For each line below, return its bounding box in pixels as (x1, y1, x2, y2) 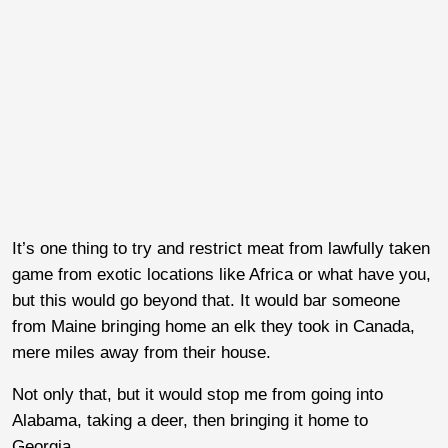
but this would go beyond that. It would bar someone (12, 290, 400, 310)
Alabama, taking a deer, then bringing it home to (12, 410, 368, 430)
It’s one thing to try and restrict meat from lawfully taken (12, 238, 430, 258)
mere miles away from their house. (12, 342, 271, 362)
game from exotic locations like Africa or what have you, (12, 264, 431, 284)
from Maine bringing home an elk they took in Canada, (12, 316, 415, 336)
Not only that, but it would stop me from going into (12, 384, 383, 404)
